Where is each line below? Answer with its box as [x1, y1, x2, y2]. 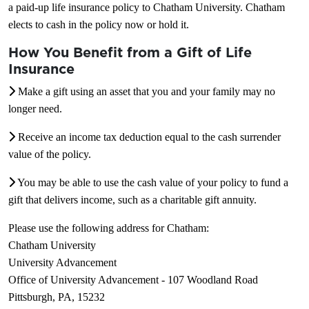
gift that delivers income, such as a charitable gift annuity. [8, 194, 257, 206]
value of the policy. [8, 148, 91, 160]
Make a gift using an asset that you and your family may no [15, 86, 275, 97]
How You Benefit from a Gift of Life [8, 43, 252, 62]
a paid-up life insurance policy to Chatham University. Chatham [8, 1, 285, 13]
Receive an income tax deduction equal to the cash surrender [15, 131, 281, 143]
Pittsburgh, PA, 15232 [8, 291, 105, 303]
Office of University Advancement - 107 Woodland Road [8, 274, 258, 286]
